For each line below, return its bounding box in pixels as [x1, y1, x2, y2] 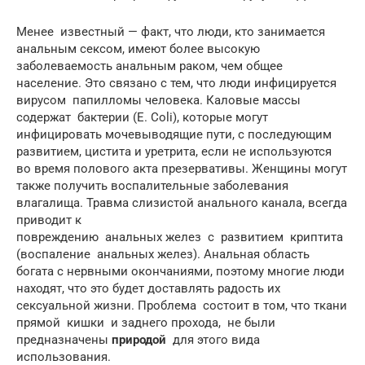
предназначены [16, 332, 112, 347]
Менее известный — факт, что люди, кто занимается [16, 24, 325, 39]
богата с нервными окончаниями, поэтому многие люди [16, 263, 345, 279]
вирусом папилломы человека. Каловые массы [16, 92, 301, 108]
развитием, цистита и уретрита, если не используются [16, 143, 332, 159]
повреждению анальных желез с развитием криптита [16, 229, 343, 244]
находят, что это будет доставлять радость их [16, 280, 280, 296]
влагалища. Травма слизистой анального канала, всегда [16, 195, 347, 210]
